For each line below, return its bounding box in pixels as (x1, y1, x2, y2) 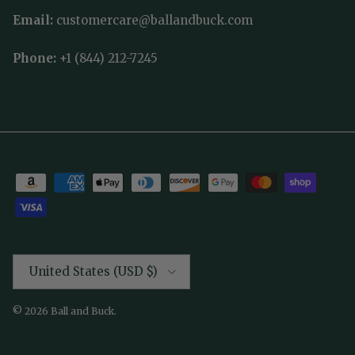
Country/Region (12, 253, 87, 265)
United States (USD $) (29, 263, 158, 279)
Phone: (13, 51, 59, 67)
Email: (13, 13, 56, 29)
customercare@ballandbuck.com (56, 13, 253, 29)
